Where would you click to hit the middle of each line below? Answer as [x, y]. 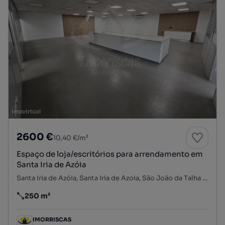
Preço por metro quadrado [64, 200]
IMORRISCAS [52, 220]
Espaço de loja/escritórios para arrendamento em [110, 154]
